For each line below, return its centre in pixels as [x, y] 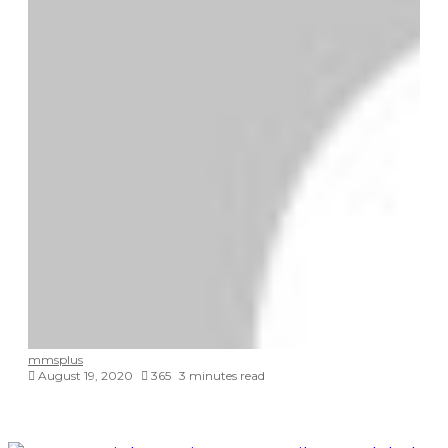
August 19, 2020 [85, 375]
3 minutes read [222, 375]
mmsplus [55, 359]
